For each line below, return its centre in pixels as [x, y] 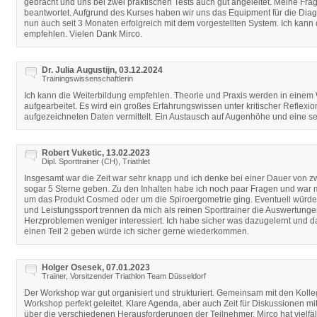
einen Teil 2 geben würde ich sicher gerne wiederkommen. [137, 231]
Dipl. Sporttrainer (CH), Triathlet [96, 161]
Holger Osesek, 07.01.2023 [96, 267]
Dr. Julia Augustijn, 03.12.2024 [102, 70]
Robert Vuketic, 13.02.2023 [96, 153]
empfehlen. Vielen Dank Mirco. [83, 34]
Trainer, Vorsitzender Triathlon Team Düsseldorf [124, 276]
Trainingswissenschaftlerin [87, 79]
